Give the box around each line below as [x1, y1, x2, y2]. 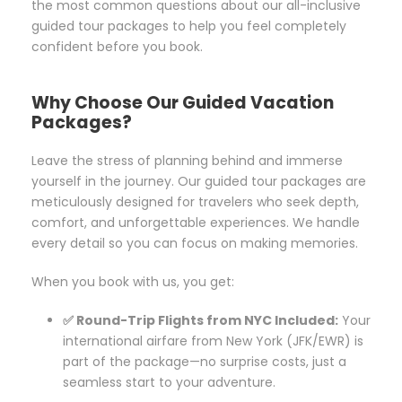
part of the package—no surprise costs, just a [63, 353, 346, 371]
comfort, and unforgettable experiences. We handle [31, 214, 360, 232]
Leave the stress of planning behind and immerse [31, 152, 343, 170]
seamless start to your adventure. [63, 373, 275, 392]
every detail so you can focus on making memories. [31, 234, 358, 253]
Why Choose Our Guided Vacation [31, 91, 334, 116]
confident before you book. [31, 38, 203, 57]
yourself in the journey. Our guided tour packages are [31, 172, 366, 191]
